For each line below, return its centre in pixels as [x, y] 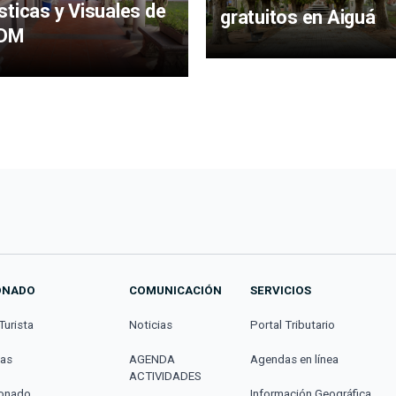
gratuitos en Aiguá [298, 18]
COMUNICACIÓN [176, 290]
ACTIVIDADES [166, 376]
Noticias [151, 324]
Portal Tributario [292, 324]
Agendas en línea [294, 359]
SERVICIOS [280, 290]
